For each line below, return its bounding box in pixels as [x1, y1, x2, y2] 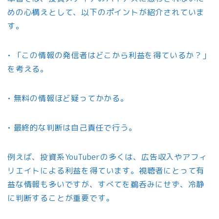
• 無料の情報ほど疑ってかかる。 [7, 93, 129, 104]
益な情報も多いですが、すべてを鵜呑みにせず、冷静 [7, 179, 205, 190]
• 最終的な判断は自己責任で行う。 [7, 122, 137, 133]
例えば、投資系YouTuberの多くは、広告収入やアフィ [7, 152, 207, 163]
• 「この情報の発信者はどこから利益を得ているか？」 [7, 50, 211, 61]
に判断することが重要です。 [7, 193, 114, 204]
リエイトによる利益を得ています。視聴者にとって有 [7, 165, 205, 176]
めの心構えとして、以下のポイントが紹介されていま [7, 7, 205, 18]
